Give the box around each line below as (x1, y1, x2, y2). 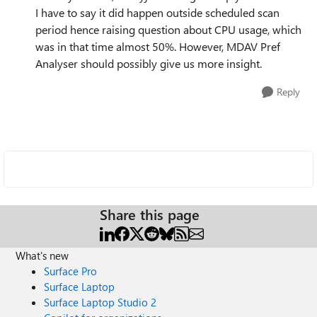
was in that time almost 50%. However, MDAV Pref (35, 39, 280, 54)
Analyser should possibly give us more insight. (35, 56, 262, 71)
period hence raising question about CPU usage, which (35, 22, 301, 37)
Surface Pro (44, 264, 98, 278)
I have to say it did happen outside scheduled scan (35, 5, 279, 20)
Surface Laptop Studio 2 (44, 295, 157, 309)
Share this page (100, 204, 200, 224)
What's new (16, 248, 69, 263)
